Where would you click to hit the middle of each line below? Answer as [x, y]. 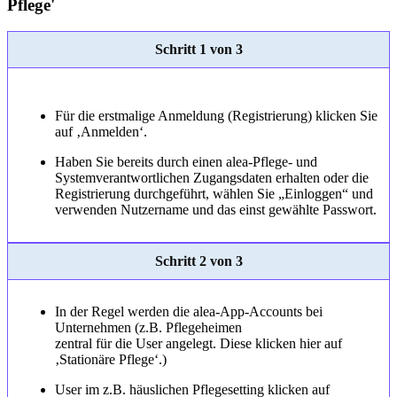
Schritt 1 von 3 [198, 50]
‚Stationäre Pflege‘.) [110, 360]
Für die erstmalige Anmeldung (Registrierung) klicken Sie [216, 116]
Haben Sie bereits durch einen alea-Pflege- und [186, 162]
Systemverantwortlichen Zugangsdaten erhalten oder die [211, 178]
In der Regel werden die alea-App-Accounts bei [188, 312]
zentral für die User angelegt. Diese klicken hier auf [198, 344]
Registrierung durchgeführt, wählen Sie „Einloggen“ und [214, 194]
